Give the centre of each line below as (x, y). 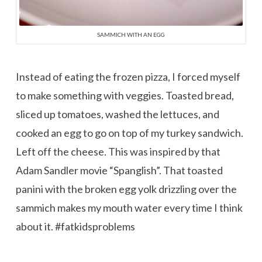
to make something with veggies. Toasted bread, (125, 95)
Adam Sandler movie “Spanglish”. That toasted (119, 170)
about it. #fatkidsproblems (75, 226)
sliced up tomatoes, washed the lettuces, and (117, 114)
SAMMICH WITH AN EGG (131, 35)
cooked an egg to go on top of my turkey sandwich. (129, 132)
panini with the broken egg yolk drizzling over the (126, 189)
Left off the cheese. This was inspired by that (118, 151)
